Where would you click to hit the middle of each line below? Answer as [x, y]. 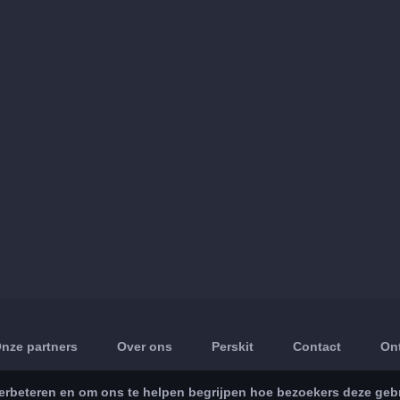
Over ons [145, 346]
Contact [317, 346]
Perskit [233, 346]
